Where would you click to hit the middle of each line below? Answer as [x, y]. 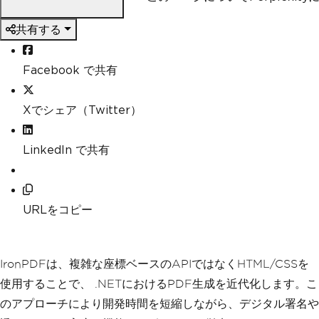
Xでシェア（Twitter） [82, 110]
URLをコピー [58, 209]
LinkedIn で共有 [66, 150]
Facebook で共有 [70, 70]
